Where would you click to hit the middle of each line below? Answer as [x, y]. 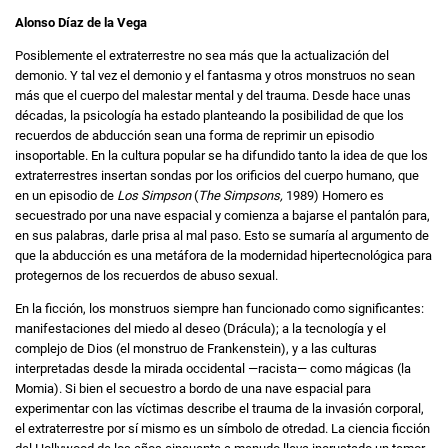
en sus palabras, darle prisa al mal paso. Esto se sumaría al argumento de [222, 236]
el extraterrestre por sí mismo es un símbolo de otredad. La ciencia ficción [222, 429]
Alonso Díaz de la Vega [81, 23]
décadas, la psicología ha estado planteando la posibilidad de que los [209, 116]
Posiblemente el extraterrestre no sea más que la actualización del [202, 56]
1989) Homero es [333, 196]
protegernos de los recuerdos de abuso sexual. [146, 276]
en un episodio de [66, 196]
